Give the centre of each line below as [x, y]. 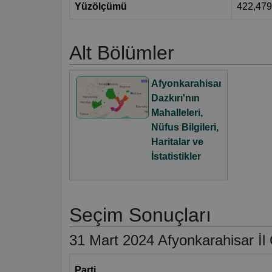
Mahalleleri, [177, 113]
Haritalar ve [177, 142]
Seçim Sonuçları [140, 215]
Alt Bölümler [122, 53]
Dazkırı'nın [175, 98]
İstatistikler [176, 157]
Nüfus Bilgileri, [185, 127]
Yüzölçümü [101, 7]
